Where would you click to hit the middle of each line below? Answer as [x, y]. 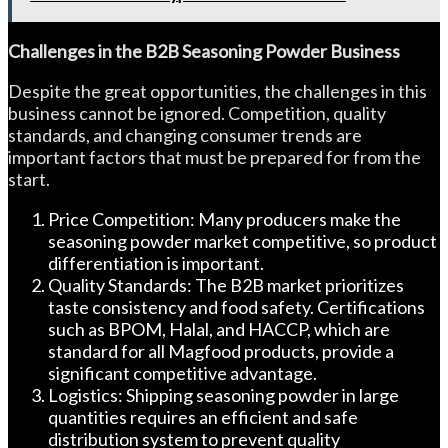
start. [29, 179]
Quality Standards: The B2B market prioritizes [226, 285]
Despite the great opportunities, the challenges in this [217, 91]
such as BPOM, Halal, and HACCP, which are [219, 329]
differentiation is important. [156, 263]
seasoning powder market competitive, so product [242, 241]
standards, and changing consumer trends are [185, 135]
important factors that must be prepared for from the [214, 157]
